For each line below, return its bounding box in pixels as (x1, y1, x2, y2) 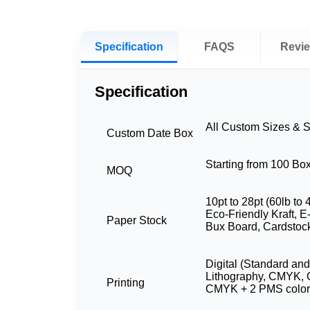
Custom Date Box (107, 127, 193, 140)
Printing (107, 277, 145, 289)
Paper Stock (107, 215, 167, 227)
